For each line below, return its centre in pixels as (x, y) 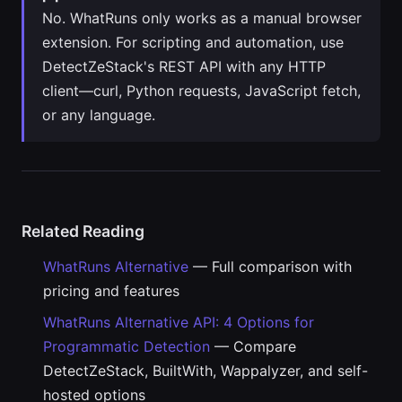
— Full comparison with (270, 267)
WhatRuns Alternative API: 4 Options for (179, 322)
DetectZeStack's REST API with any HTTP (184, 66)
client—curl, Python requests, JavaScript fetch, (201, 91)
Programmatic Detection (127, 346)
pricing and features (111, 291)
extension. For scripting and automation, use (193, 42)
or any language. (99, 115)
